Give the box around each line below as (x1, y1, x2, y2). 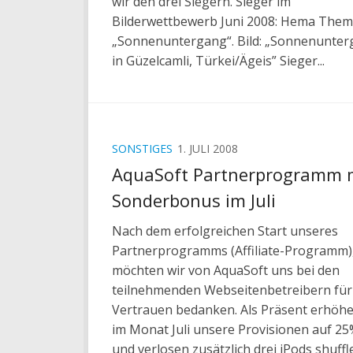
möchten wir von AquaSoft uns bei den (112, 262, 340, 280)
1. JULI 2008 (177, 141, 238, 157)
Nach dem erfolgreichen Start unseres (112, 222, 338, 240)
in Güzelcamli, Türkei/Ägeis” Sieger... (112, 52, 325, 70)
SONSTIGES (112, 141, 173, 157)
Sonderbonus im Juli (112, 188, 276, 213)
